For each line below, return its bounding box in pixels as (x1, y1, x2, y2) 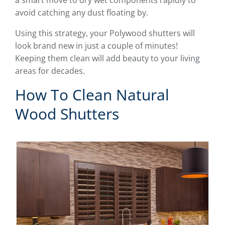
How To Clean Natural (15, 84, 169, 105)
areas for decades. (15, 65, 85, 77)
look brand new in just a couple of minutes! (15, 40, 178, 52)
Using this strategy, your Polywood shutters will (15, 28, 195, 39)
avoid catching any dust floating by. (15, 7, 148, 19)
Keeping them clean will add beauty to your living (15, 53, 200, 64)
